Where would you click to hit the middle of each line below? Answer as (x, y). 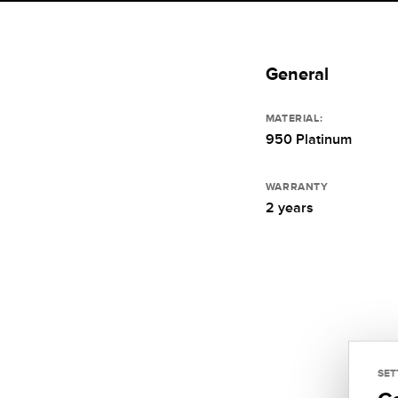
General (297, 73)
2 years (289, 207)
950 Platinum (308, 139)
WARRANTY (297, 186)
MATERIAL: (294, 118)
